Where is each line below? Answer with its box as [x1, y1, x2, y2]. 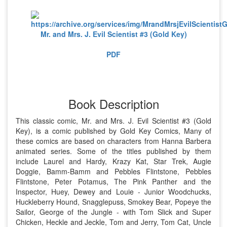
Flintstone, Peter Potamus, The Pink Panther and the [16, 176, 211, 186]
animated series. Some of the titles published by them [16, 146, 211, 156]
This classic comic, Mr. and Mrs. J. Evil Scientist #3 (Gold [16, 116, 211, 126]
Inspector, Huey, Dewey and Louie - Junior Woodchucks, [16, 186, 211, 197]
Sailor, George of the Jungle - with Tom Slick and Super [16, 207, 211, 217]
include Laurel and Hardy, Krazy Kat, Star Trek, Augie [16, 156, 211, 166]
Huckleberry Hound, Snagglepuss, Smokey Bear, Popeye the [16, 197, 211, 207]
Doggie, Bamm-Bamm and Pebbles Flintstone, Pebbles [16, 166, 211, 176]
